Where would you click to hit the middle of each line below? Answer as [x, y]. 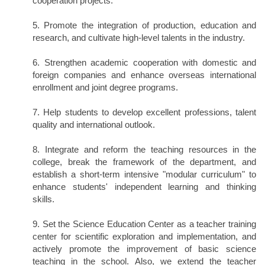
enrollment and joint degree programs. [105, 88]
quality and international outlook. [94, 125]
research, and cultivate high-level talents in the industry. [139, 38]
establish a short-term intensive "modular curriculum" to [144, 174]
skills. [43, 199]
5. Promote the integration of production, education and [144, 25]
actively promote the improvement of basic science [144, 249]
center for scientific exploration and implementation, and [144, 237]
